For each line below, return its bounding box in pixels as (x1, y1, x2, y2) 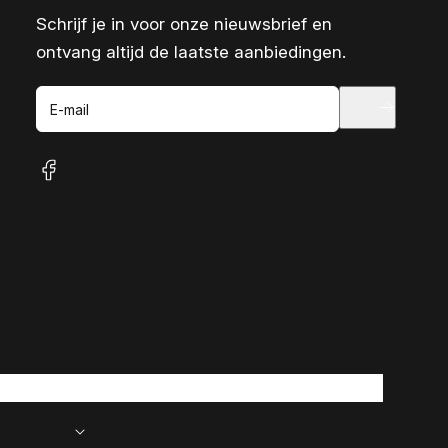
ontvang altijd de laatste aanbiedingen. (36, 42, 346, 62)
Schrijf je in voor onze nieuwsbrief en (36, 14, 332, 34)
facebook (35, 171, 100, 189)
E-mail (50, 101, 89, 118)
